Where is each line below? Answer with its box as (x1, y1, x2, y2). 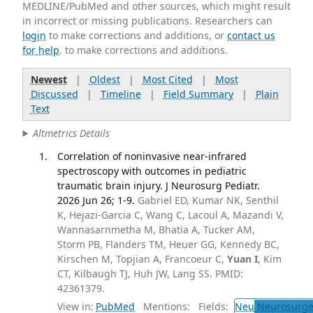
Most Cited (142, 73, 193, 87)
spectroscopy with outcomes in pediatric (57, 164, 247, 178)
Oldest (89, 73, 120, 87)
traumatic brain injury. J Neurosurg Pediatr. (57, 179, 260, 193)
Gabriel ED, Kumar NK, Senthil (137, 194, 279, 208)
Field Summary (163, 87, 233, 101)
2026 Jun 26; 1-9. (57, 194, 135, 208)
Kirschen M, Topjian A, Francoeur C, (57, 252, 227, 266)
